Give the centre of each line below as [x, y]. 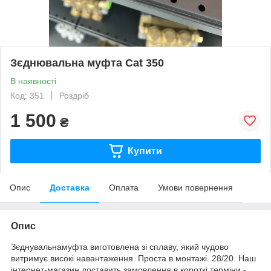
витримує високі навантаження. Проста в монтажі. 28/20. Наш [133, 258]
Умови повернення [195, 187]
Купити [145, 151]
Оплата [124, 187]
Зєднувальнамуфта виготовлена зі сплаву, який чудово [120, 247]
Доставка [70, 187]
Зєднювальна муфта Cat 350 [87, 63]
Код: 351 [27, 95]
